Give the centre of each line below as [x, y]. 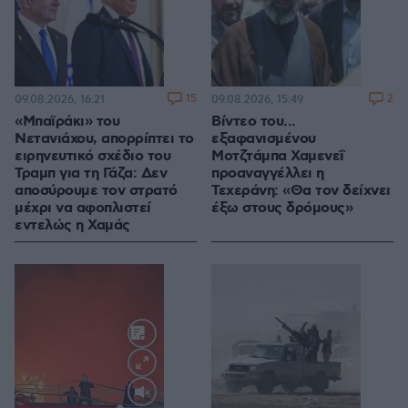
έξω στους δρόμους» [282, 209]
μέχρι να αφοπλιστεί [83, 209]
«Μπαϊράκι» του [67, 122]
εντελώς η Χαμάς [72, 226]
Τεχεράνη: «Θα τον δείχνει [301, 191]
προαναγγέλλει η [268, 174]
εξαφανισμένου [264, 139]
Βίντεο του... [254, 122]
